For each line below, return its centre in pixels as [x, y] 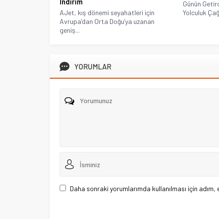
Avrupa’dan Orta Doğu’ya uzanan [107, 22]
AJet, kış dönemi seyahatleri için [107, 13]
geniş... [70, 30]
